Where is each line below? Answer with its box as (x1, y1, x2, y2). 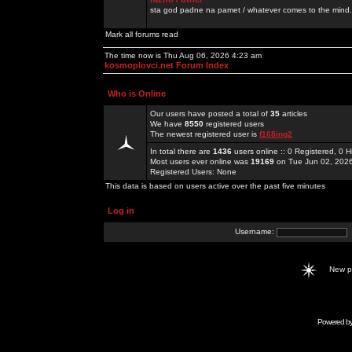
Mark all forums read (105, 30, 178, 38)
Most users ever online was (150, 157, 251, 166)
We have (150, 119, 185, 128)
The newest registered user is (150, 130, 259, 138)
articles (280, 109, 307, 118)
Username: (235, 227, 277, 236)
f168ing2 (259, 130, 292, 138)
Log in (108, 206, 134, 215)
